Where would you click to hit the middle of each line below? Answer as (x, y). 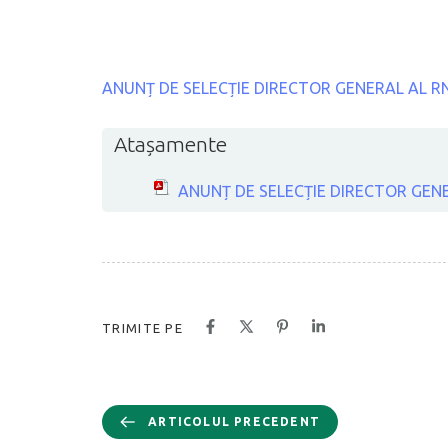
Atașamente (170, 143)
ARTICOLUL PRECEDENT (234, 421)
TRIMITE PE (142, 327)
